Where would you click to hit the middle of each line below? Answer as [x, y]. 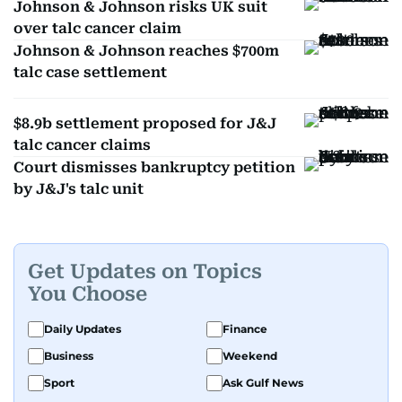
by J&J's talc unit [79, 189]
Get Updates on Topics [145, 271]
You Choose [87, 293]
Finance [245, 329]
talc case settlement [90, 72]
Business [69, 356]
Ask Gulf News [263, 383]
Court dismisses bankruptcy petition [154, 167]
